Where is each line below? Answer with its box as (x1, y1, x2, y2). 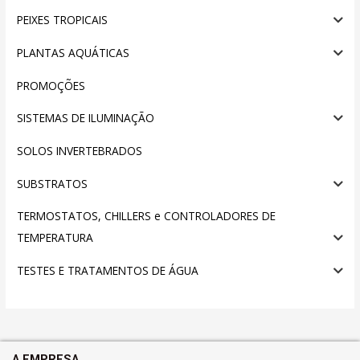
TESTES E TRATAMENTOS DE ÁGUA (17, 262, 199, 278)
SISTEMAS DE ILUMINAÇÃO (17, 110, 155, 126)
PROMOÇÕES (17, 77, 86, 93)
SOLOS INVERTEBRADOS (17, 142, 143, 158)
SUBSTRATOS (17, 175, 88, 191)
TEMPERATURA (17, 230, 94, 246)
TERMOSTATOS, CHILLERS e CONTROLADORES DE (17, 208, 276, 224)
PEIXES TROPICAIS (17, 12, 108, 28)
